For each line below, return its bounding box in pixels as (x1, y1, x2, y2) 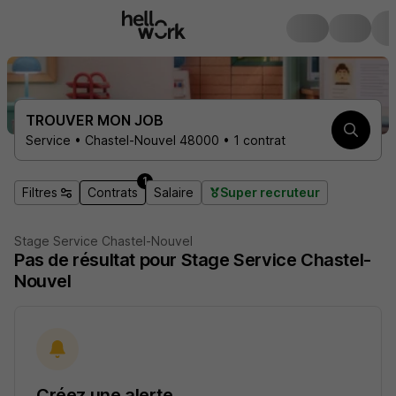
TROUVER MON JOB (26, 111, 164, 129)
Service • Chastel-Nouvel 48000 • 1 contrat (26, 133, 286, 148)
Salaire (154, 185, 194, 200)
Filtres (22, 185, 57, 200)
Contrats (88, 185, 138, 200)
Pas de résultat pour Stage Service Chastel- (14, 249, 371, 270)
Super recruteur (220, 185, 320, 200)
